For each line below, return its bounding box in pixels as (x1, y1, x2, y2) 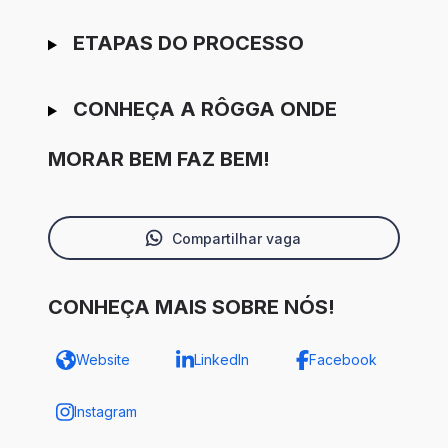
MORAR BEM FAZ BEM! (48, 147, 270, 172)
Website (76, 351, 130, 369)
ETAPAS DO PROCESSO (72, 31, 304, 56)
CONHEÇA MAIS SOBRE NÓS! (48, 295, 335, 320)
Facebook (308, 351, 377, 369)
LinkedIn (193, 351, 249, 369)
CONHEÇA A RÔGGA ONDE (72, 97, 337, 122)
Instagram (73, 403, 137, 421)
